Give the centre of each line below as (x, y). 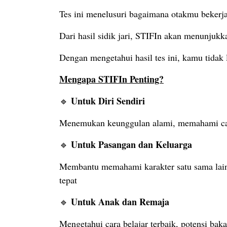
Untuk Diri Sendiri (108, 101)
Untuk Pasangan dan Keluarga (131, 145)
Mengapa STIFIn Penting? (111, 79)
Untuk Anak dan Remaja (120, 202)
